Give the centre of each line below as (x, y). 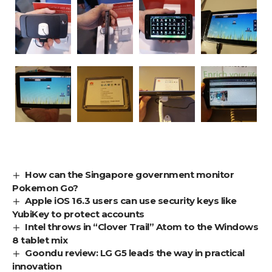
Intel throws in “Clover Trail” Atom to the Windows (142, 226)
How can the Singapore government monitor (130, 174)
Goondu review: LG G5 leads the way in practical (135, 253)
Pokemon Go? (45, 188)
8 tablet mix (40, 240)
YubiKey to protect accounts (78, 214)
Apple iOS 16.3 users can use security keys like (131, 200)
